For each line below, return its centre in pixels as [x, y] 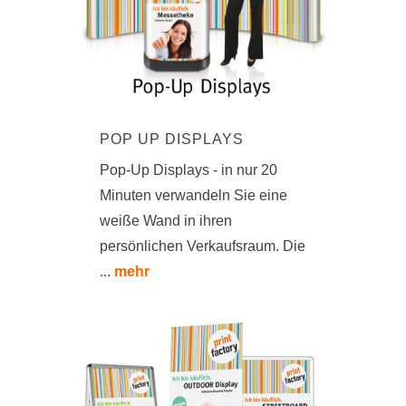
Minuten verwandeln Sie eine [193, 195]
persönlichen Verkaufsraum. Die [203, 246]
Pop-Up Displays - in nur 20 [188, 169]
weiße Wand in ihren [166, 220]
